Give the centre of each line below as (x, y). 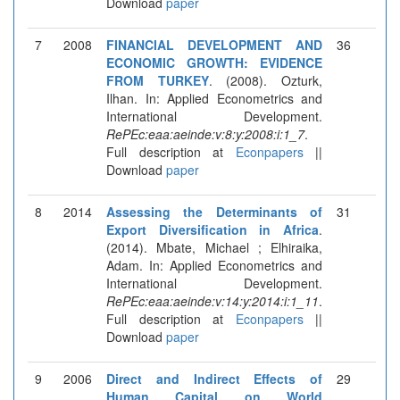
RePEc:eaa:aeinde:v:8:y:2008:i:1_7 (205, 133)
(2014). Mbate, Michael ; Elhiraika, (214, 247)
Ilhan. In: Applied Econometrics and (214, 98)
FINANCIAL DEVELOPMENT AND (214, 44)
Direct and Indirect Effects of (214, 378)
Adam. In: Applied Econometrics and (214, 265)
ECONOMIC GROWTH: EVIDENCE (214, 62)
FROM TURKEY (158, 80)
